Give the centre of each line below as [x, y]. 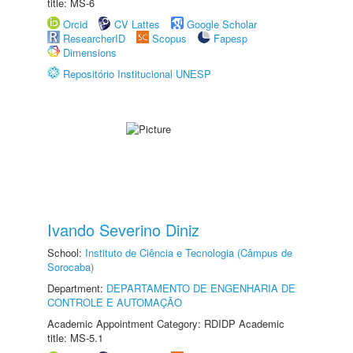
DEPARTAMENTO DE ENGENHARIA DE [201, 288]
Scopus [169, 38]
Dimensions [90, 52]
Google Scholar [222, 24]
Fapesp [230, 38]
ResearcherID [96, 38]
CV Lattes [137, 24]
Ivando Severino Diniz [123, 230]
